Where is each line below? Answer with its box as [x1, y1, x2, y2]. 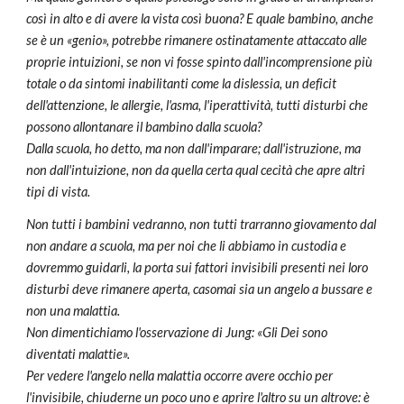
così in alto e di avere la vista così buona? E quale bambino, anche [26, 11, 374, 26]
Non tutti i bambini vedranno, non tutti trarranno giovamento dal [26, 216, 377, 232]
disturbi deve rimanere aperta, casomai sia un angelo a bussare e [26, 281, 373, 297]
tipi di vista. [26, 184, 91, 199]
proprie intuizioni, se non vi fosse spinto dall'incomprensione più [26, 54, 373, 69]
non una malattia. [26, 303, 121, 318]
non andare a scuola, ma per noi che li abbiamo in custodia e [26, 238, 347, 253]
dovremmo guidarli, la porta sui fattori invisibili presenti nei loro [26, 260, 369, 275]
